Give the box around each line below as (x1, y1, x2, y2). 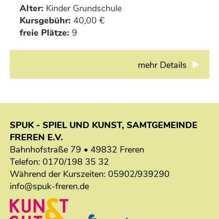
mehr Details (138, 59, 189, 71)
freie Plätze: (20, 26, 70, 39)
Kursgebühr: (20, 14, 71, 26)
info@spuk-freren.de (10, 180, 89, 192)
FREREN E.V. (10, 131, 63, 143)
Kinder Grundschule (44, 2, 122, 14)
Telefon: (10, 155, 43, 168)
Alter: (20, 2, 44, 14)
